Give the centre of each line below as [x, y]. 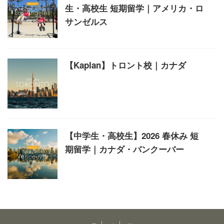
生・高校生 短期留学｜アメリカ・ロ [134, 8]
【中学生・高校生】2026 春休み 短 [132, 135]
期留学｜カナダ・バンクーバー [124, 149]
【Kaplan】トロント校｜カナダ [125, 65]
